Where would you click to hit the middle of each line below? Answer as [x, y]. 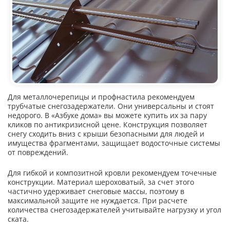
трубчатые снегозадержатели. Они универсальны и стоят [111, 106]
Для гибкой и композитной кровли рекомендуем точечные [112, 173]
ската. [18, 219]
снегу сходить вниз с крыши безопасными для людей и [106, 134]
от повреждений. [38, 152]
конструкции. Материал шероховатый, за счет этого [101, 182]
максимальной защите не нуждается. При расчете [98, 201]
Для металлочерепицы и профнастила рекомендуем [101, 97]
